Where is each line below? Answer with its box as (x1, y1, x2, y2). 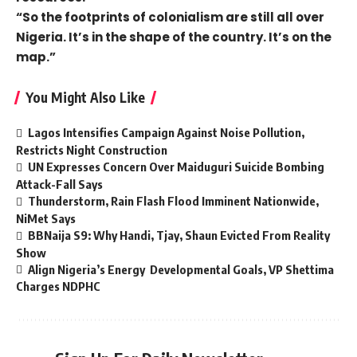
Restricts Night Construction (16, 142, 167, 157)
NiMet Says (16, 210, 76, 226)
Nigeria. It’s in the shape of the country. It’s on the (16, 29, 331, 45)
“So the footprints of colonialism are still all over (16, 9, 324, 25)
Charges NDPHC (16, 279, 100, 294)
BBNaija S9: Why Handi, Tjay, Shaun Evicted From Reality (28, 227, 331, 242)
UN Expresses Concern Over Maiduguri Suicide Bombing (28, 159, 325, 174)
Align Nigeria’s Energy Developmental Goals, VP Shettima (28, 261, 335, 277)
